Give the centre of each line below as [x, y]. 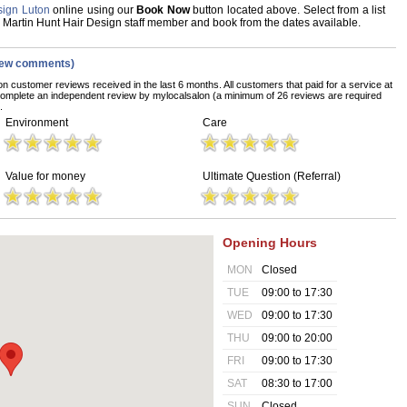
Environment [37, 123]
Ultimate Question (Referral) [272, 176]
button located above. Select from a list [288, 10]
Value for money [45, 176]
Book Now [163, 10]
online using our [93, 10]
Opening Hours [270, 243]
